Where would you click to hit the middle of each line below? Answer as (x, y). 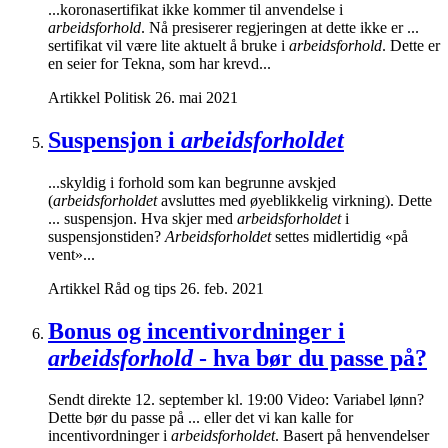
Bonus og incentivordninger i (196, 330)
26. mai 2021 (196, 97)
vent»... (71, 254)
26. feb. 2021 (222, 288)
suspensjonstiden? (106, 236)
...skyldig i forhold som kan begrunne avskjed (192, 182)
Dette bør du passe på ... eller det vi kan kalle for (200, 418)
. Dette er (411, 45)
